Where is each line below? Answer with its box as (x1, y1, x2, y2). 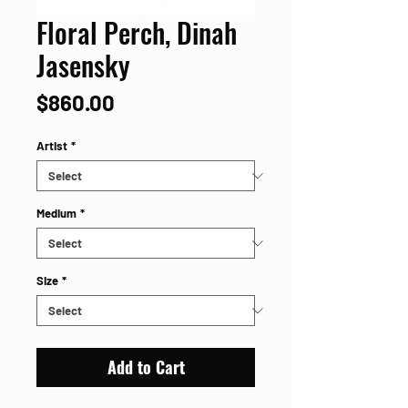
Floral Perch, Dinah (36, 12, 237, 53)
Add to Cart (107, 355, 185, 379)
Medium (36, 206, 76, 220)
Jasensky (36, 45, 130, 86)
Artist (36, 138, 67, 153)
